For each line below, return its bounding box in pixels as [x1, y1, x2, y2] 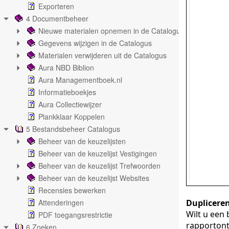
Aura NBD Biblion [38, 62, 94, 73]
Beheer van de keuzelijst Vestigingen [38, 148, 157, 158]
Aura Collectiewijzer [38, 99, 102, 109]
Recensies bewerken [38, 185, 106, 195]
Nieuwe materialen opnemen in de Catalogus [38, 26, 184, 36]
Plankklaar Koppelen [38, 111, 105, 122]
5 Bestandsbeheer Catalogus [26, 124, 120, 134]
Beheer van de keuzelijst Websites [38, 173, 149, 183]
